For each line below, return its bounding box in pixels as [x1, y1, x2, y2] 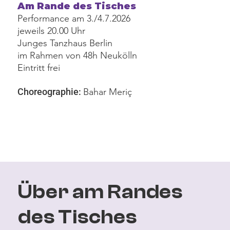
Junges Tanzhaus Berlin [17, 37, 113, 49]
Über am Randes [18, 181, 183, 204]
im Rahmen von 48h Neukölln [17, 49, 138, 61]
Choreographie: [17, 86, 84, 97]
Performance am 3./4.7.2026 [17, 12, 131, 24]
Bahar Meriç [83, 86, 132, 98]
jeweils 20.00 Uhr [17, 25, 86, 36]
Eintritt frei [17, 62, 61, 73]
